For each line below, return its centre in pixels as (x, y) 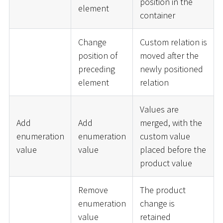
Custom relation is (173, 42)
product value (166, 163)
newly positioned (171, 69)
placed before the (173, 149)
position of (98, 55)
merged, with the (171, 122)
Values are (159, 109)
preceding (96, 69)
